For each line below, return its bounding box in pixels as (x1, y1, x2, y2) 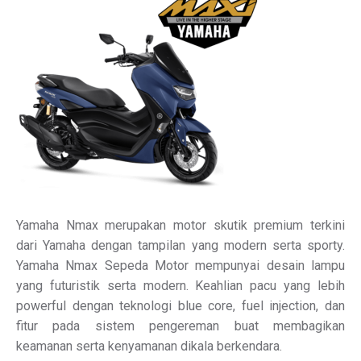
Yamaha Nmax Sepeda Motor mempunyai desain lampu (16, 257, 345, 273)
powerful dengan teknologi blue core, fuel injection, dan (16, 297, 345, 313)
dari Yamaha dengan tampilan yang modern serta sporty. (16, 237, 345, 253)
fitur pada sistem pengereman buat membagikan (16, 317, 345, 334)
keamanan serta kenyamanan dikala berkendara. (16, 338, 282, 354)
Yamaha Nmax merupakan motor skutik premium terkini (16, 217, 345, 233)
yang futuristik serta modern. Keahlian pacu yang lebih (16, 277, 345, 293)
